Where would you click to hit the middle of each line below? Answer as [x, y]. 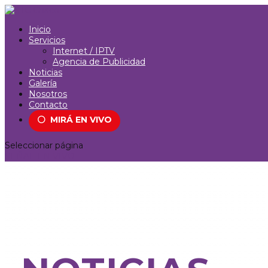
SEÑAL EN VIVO [40, 156]
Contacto [48, 105]
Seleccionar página [44, 145]
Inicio [40, 29]
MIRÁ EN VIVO [80, 120]
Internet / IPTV [84, 51]
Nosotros [48, 94]
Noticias [45, 72]
